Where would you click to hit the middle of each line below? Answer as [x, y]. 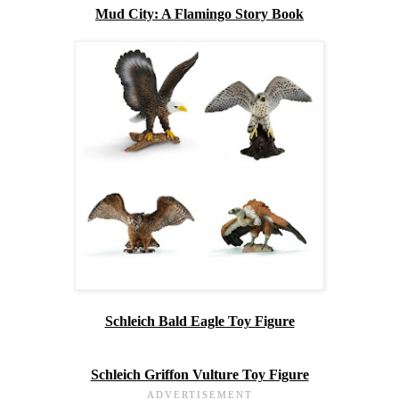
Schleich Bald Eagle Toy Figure [199, 322]
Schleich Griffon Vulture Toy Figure [199, 375]
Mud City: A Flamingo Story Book [199, 14]
